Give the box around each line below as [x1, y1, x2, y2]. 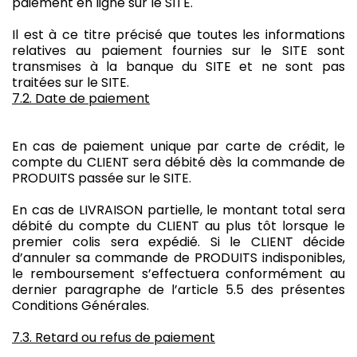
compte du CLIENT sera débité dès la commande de [12, 152, 345, 171]
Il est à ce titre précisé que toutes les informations [12, 25, 345, 44]
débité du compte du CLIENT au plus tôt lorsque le [12, 216, 345, 235]
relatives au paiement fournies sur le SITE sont [12, 41, 345, 60]
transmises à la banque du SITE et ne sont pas [12, 57, 345, 76]
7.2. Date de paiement [12, 88, 150, 108]
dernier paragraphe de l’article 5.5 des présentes [12, 280, 345, 299]
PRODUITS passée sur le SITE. [12, 168, 191, 187]
